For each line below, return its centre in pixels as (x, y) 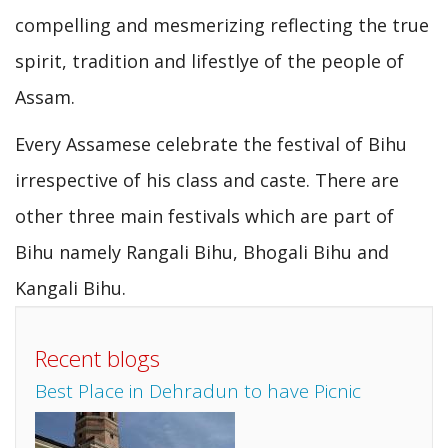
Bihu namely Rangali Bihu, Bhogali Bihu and (202, 251)
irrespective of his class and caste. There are (207, 179)
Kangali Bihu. (70, 287)
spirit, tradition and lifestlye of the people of (209, 61)
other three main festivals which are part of (204, 215)
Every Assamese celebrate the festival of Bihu (211, 143)
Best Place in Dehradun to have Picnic (198, 391)
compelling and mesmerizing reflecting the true (222, 25)
